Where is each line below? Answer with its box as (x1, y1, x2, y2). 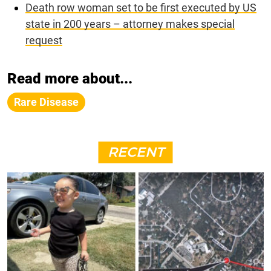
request (25, 33, 62, 47)
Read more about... (7, 70, 132, 87)
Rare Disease (14, 95, 79, 108)
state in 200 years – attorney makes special (25, 17, 235, 30)
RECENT (107, 143, 164, 160)
